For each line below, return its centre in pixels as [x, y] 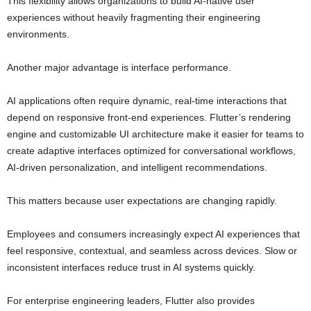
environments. [38, 34]
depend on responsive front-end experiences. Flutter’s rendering [149, 118]
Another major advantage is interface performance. [119, 68]
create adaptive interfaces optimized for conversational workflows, [151, 151]
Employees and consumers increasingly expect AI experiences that [153, 234]
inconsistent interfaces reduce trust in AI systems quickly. [131, 268]
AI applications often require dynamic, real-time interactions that [147, 101]
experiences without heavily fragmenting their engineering [134, 18]
